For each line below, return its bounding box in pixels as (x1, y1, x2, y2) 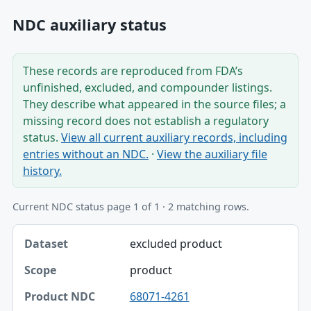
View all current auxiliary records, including (60, 130, 287, 145)
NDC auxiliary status (12, 15, 167, 35)
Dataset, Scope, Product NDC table (11, 224, 194, 240)
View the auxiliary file (156, 146, 267, 162)
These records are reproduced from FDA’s (22, 63, 243, 78)
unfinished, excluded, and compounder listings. (22, 80, 272, 95)
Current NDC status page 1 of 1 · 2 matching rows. (12, 200, 249, 213)
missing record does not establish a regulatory (22, 113, 269, 128)
